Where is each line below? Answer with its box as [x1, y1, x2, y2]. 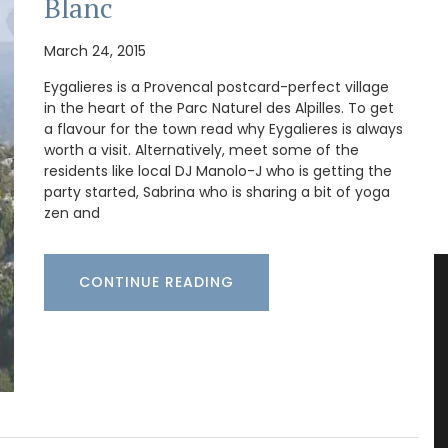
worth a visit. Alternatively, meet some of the [44, 140, 359, 161]
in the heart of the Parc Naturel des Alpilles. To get [44, 98, 394, 119]
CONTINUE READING [79, 272, 234, 293]
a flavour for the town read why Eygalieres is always [44, 119, 403, 140]
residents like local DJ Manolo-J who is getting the [44, 161, 392, 182]
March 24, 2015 [44, 41, 146, 62]
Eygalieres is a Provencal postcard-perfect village [44, 77, 389, 98]
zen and [44, 203, 100, 224]
